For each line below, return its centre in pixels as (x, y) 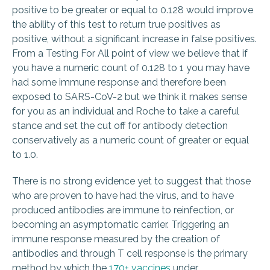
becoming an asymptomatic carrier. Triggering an (121, 225)
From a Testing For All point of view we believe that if (130, 54)
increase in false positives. (199, 39)
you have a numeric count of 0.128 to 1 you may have (131, 68)
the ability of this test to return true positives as (116, 25)
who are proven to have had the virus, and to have (123, 196)
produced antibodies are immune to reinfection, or (123, 210)
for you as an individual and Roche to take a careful (126, 111)
